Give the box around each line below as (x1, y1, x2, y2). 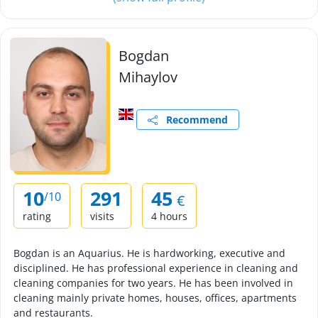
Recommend (158, 113, 229, 126)
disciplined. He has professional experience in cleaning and (13, 261, 298, 275)
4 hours (151, 209, 187, 223)
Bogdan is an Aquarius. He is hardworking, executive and (13, 246, 285, 260)
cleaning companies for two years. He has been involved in (13, 276, 293, 290)
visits (90, 209, 114, 223)
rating (23, 209, 51, 223)
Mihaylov (119, 67, 177, 87)
